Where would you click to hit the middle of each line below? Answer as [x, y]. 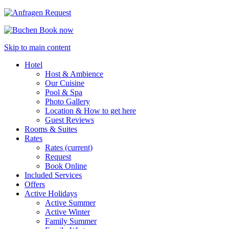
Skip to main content [37, 47]
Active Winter [67, 212]
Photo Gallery [67, 101]
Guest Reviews [70, 120]
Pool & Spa [64, 92]
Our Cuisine [65, 83]
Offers [35, 184]
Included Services [53, 175]
